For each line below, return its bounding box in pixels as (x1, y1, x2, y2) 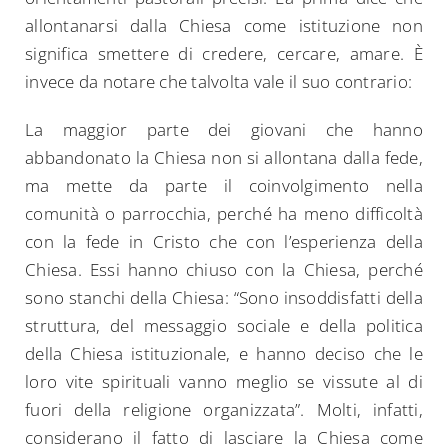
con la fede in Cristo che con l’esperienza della (25, 230, 423, 254)
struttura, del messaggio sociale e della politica (25, 314, 423, 338)
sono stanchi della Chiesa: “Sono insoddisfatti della (25, 286, 423, 310)
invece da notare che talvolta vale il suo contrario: (25, 70, 413, 94)
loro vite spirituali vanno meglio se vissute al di (25, 370, 423, 394)
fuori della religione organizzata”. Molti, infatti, (25, 398, 423, 422)
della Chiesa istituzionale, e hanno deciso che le (25, 342, 423, 366)
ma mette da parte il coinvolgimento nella (25, 174, 423, 198)
